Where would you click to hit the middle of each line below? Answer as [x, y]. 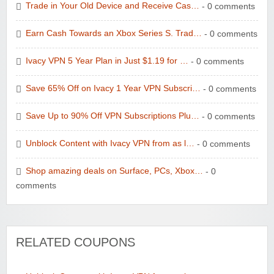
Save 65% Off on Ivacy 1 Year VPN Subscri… [113, 89]
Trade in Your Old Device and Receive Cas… [113, 6]
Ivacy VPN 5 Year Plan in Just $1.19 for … [107, 61]
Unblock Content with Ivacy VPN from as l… [110, 144]
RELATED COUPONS [76, 242]
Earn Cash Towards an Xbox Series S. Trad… [114, 34]
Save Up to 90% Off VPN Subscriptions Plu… [113, 116]
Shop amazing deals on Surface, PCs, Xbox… [114, 171]
